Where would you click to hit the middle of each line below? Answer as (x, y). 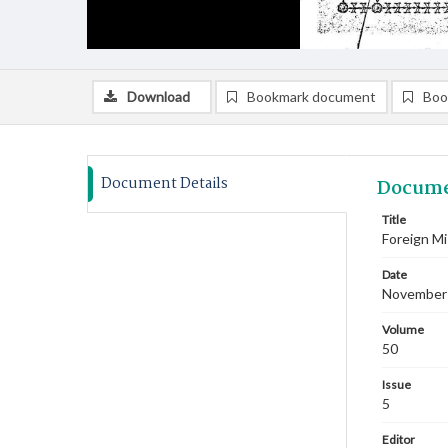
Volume (403, 329)
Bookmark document (311, 96)
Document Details (164, 184)
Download (158, 96)
